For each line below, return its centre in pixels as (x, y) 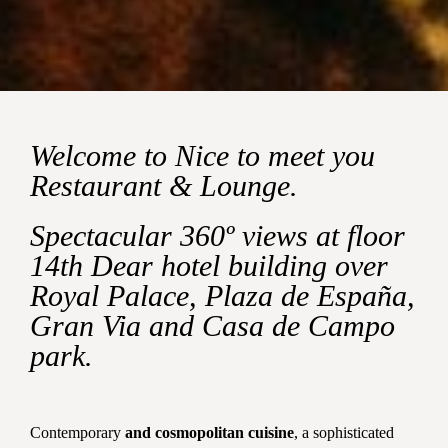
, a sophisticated (344, 433)
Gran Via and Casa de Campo (212, 326)
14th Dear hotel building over (209, 266)
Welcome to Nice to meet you (202, 156)
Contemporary (75, 433)
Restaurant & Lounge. (164, 186)
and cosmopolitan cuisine (207, 433)
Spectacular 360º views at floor (217, 236)
